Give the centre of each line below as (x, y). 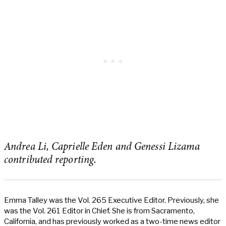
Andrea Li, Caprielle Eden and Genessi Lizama (102, 147)
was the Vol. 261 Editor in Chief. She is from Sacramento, (99, 211)
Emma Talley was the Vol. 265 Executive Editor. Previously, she (111, 200)
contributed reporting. (50, 160)
